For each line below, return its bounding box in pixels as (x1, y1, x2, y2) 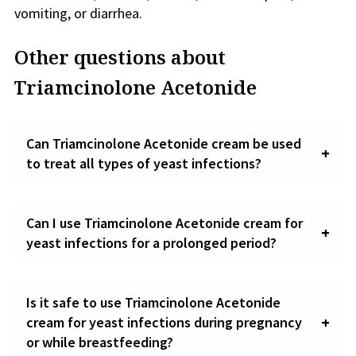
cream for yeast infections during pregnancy (26, 313, 302, 331)
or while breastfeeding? (26, 333, 173, 351)
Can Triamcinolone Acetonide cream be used (26, 134, 301, 153)
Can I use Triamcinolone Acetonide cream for (26, 214, 303, 232)
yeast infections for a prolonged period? (26, 234, 277, 252)
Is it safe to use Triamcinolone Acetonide (26, 293, 281, 311)
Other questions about (14, 44, 226, 70)
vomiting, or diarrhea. (14, 4, 142, 22)
